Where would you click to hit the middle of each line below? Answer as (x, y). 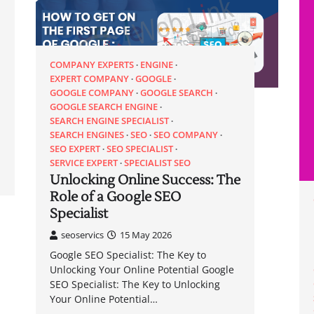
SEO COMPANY (185, 135)
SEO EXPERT (75, 149)
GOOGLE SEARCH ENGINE (103, 107)
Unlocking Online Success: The (145, 180)
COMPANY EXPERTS (91, 65)
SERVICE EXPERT (83, 163)
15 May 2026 (145, 235)
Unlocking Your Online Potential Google (142, 270)
